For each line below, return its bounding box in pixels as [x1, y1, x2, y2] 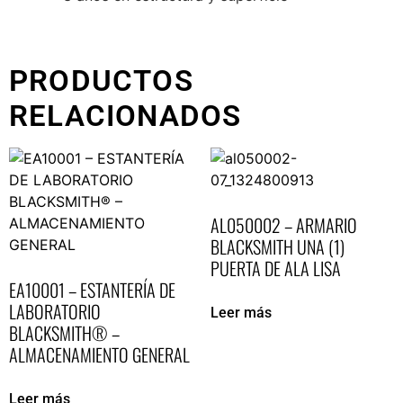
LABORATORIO [9, 297, 101, 325]
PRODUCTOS [9, 62, 193, 98]
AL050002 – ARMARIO [210, 210, 357, 238]
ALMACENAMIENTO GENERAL [9, 340, 190, 368]
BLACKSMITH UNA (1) [210, 232, 345, 260]
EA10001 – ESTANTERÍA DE [9, 275, 175, 303]
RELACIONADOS [9, 97, 242, 133]
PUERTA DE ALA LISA [210, 254, 341, 282]
